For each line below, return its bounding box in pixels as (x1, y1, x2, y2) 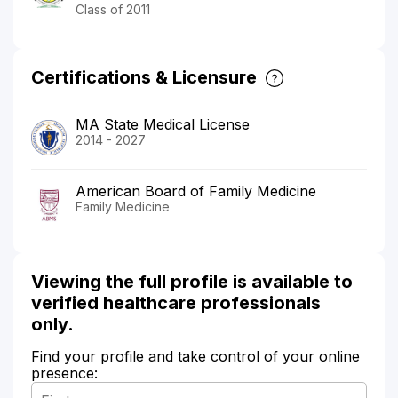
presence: (31, 363, 98, 382)
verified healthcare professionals (31, 291, 321, 314)
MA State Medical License (76, 115, 250, 133)
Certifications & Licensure (31, 66, 257, 88)
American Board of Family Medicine (76, 181, 316, 200)
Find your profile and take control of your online (31, 346, 360, 365)
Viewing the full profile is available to (31, 270, 353, 292)
